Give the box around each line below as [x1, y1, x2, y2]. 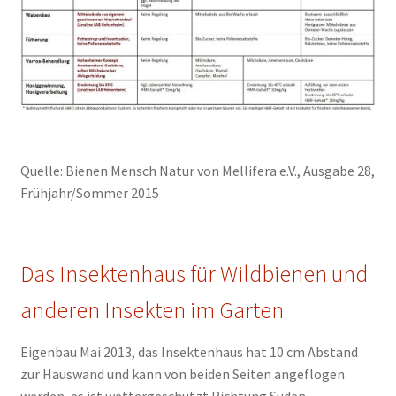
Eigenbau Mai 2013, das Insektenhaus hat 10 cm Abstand [19, 343, 358, 362]
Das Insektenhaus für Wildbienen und [19, 260, 368, 289]
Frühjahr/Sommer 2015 [19, 184, 159, 202]
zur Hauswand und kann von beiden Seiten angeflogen [19, 365, 345, 384]
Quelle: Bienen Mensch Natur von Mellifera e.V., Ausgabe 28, [19, 162, 375, 180]
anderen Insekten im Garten [19, 296, 284, 325]
